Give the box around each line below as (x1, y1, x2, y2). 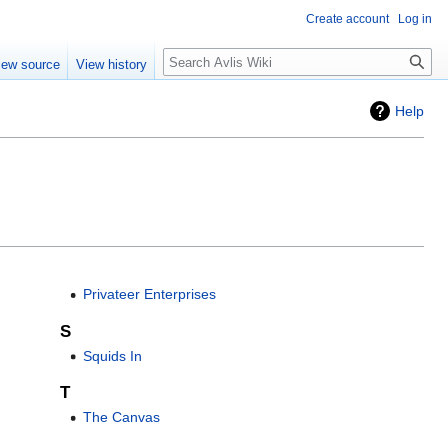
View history (76, 57, 148, 73)
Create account (306, 12, 389, 26)
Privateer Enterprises (82, 286, 216, 303)
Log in (398, 12, 432, 26)
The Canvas (82, 409, 160, 426)
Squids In (82, 347, 142, 364)
